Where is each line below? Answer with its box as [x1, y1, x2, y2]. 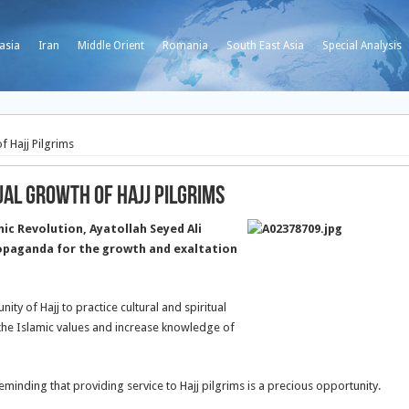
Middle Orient [78, 39, 144, 52]
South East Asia [226, 39, 304, 52]
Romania [163, 39, 208, 52]
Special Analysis [322, 39, 402, 52]
